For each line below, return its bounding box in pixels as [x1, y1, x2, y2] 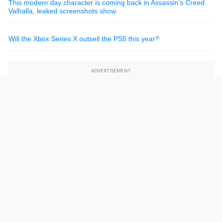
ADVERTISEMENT [91, 66, 131, 74]
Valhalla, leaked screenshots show [8, 6, 116, 15]
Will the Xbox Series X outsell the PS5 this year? [8, 34, 160, 43]
